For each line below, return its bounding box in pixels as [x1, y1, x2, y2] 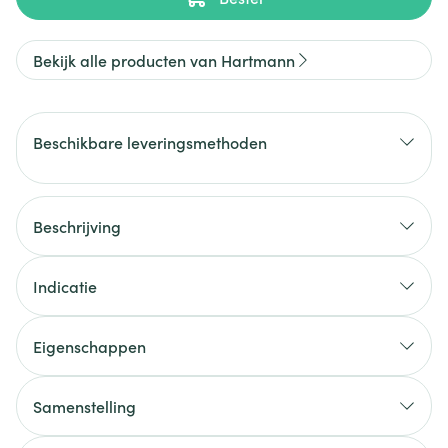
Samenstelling [33, 395, 136, 417]
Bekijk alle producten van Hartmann [33, 49, 295, 71]
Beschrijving [33, 215, 121, 237]
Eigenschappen [33, 335, 146, 357]
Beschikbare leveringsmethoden [33, 131, 267, 153]
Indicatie [33, 275, 97, 297]
